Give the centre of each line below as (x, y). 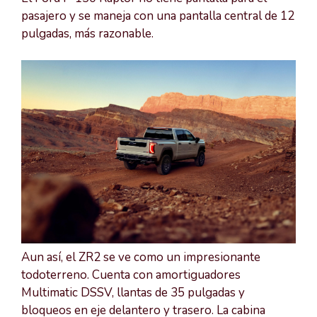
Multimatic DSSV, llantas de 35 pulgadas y (133, 293)
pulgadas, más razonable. (87, 33)
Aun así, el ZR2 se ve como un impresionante (141, 258)
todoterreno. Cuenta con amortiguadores (131, 275)
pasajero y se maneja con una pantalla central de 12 (158, 16)
